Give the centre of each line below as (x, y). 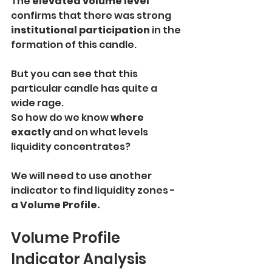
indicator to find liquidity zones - (94, 190)
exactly (32, 132)
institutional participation (80, 30)
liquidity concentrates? (71, 146)
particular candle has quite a (85, 88)
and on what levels (101, 132)
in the (166, 30)
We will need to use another (82, 175)
